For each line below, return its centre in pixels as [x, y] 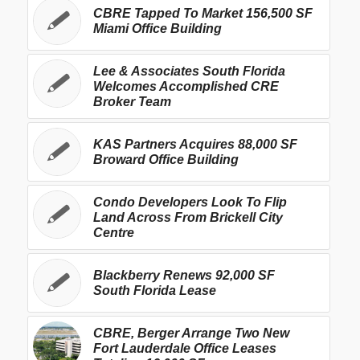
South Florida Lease [154, 290]
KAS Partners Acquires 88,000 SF [195, 144]
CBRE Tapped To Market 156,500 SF [202, 13]
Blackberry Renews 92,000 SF [184, 275]
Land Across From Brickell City [188, 217]
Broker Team [132, 101]
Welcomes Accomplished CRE [186, 86]
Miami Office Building [157, 28]
